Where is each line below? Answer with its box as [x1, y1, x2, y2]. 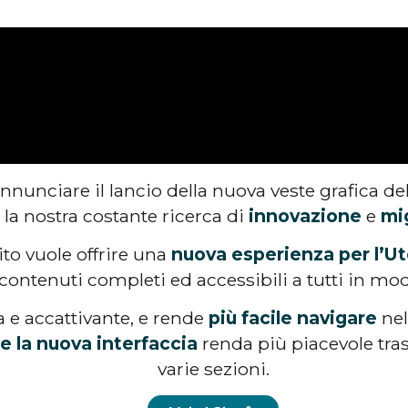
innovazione [249, 204, 362, 227]
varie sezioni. [157, 358, 270, 381]
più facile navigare [208, 307, 377, 330]
